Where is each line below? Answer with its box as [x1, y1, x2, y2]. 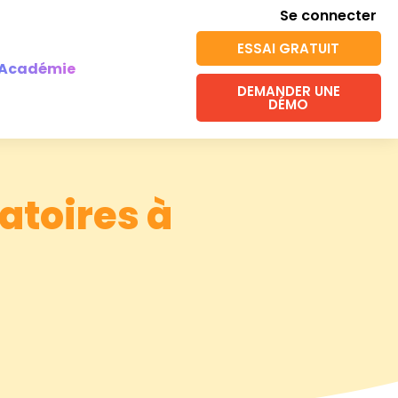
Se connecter [279, 5, 377, 26]
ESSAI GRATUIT [237, 39, 340, 58]
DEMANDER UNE [236, 82, 340, 100]
